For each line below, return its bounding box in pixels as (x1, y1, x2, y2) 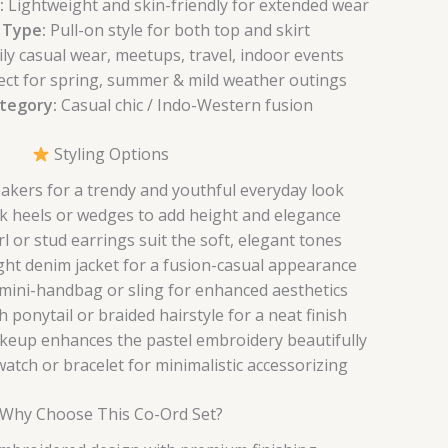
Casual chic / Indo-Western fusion (56, 94, 313, 117)
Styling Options (49, 143, 169, 166)
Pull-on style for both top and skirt (45, 19, 310, 42)
